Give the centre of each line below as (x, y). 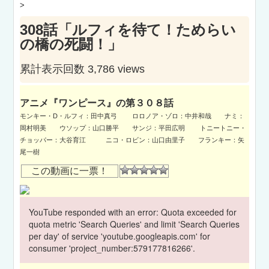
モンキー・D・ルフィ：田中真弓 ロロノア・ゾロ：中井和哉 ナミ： (132, 116)
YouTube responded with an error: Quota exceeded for (133, 212)
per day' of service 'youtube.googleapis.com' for (120, 236)
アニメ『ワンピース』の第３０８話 (97, 103)
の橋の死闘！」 (71, 44)
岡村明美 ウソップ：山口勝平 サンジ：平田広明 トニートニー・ (133, 128)
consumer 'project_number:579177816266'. (112, 248)
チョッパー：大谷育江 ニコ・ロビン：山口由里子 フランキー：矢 (132, 140)
